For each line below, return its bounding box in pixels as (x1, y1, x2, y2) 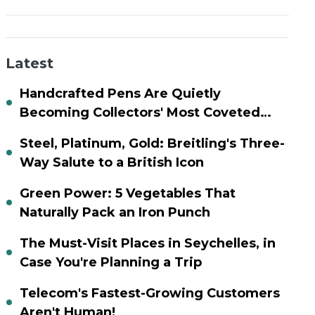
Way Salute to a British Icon (19, 155, 204, 171)
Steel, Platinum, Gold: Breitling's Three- (19, 136, 285, 152)
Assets (19, 124, 65, 140)
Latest (5, 55, 53, 72)
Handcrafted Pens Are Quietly (19, 86, 221, 102)
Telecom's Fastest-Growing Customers (19, 285, 280, 302)
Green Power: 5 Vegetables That (19, 186, 236, 202)
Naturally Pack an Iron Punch (19, 205, 210, 221)
